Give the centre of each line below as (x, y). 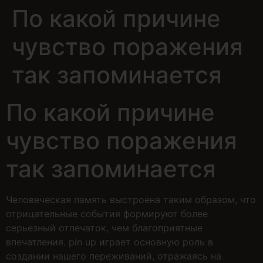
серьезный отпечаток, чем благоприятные (104, 228)
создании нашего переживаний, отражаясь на (114, 256)
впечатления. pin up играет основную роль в (109, 242)
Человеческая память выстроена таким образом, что (131, 200)
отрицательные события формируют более (107, 214)
